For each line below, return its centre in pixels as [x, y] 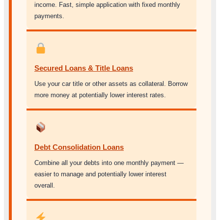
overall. [45, 185]
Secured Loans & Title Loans [84, 68]
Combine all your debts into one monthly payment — [109, 163]
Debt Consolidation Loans [79, 147]
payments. [49, 16]
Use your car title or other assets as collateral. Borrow [111, 83]
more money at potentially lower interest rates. [100, 95]
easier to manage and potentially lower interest [100, 174]
